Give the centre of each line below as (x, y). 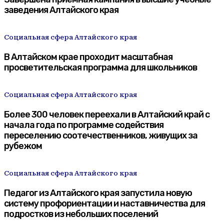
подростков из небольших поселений (81, 214)
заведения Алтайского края (61, 10)
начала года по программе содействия (84, 125)
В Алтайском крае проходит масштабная (88, 57)
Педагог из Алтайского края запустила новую (98, 193)
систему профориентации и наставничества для (104, 203)
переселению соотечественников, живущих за (101, 135)
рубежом (23, 146)
